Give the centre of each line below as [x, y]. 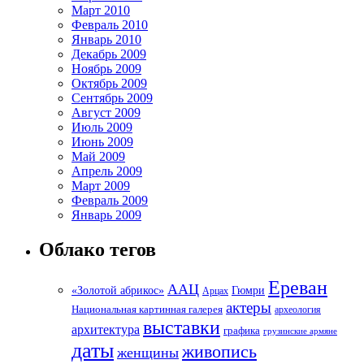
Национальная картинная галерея [147, 310]
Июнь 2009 [102, 141]
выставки [182, 328]
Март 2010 [101, 10]
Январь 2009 [106, 214]
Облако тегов [97, 249]
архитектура [106, 330]
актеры [249, 308]
